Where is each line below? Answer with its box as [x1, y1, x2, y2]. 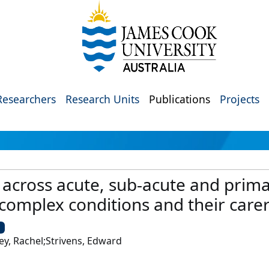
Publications [149, 92, 210, 106]
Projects [220, 92, 259, 106]
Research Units [65, 92, 139, 106]
